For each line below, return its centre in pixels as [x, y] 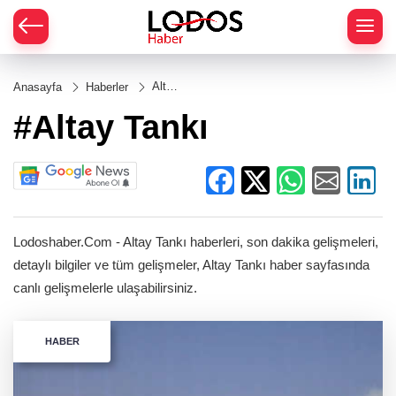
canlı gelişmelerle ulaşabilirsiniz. [105, 288]
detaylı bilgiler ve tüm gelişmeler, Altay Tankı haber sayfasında [191, 265]
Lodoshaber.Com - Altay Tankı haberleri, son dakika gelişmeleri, [196, 242]
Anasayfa [38, 87]
